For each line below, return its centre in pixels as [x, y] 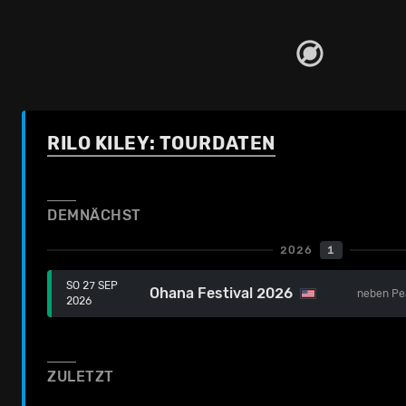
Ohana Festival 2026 [222, 293]
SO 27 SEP [92, 285]
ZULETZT [81, 377]
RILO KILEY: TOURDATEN [161, 143]
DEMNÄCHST [95, 215]
